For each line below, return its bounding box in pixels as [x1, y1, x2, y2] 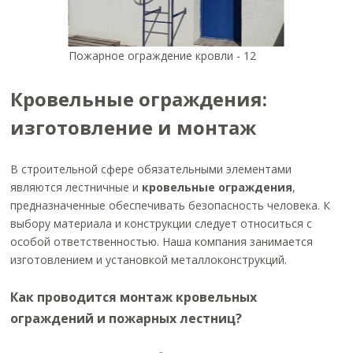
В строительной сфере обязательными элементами [10, 162, 292, 176]
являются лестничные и [10, 180, 143, 195]
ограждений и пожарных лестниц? [10, 310, 243, 327]
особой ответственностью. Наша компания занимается [10, 234, 314, 249]
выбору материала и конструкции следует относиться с [10, 216, 313, 231]
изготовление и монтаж [10, 114, 257, 140]
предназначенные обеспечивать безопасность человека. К [10, 198, 331, 213]
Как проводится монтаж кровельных [10, 288, 258, 306]
